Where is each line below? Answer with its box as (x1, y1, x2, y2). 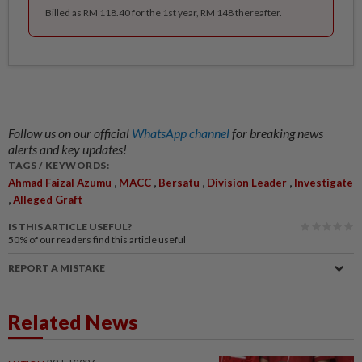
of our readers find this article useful (29, 234, 186, 246)
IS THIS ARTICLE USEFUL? (8, 221, 132, 234)
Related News (8, 309, 138, 335)
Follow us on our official (8, 125, 132, 141)
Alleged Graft (13, 193, 82, 207)
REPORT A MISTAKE (8, 262, 105, 275)
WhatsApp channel (132, 125, 232, 141)
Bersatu (158, 176, 200, 190)
